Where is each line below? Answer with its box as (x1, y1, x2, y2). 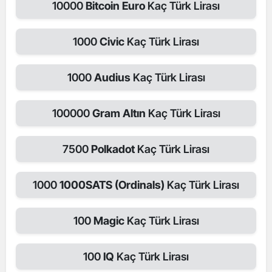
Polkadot (91, 143, 137, 155)
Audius (93, 71, 133, 84)
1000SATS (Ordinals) (59, 178, 167, 191)
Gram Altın (92, 107, 146, 120)
